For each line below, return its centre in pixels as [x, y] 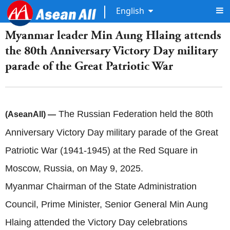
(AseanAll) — [31, 114]
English [130, 11]
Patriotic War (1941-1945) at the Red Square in [101, 150]
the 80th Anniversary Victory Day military [111, 51]
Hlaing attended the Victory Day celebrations [96, 222]
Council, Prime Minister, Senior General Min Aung [107, 204]
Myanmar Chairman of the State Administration [101, 186]
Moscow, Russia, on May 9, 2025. [74, 168]
